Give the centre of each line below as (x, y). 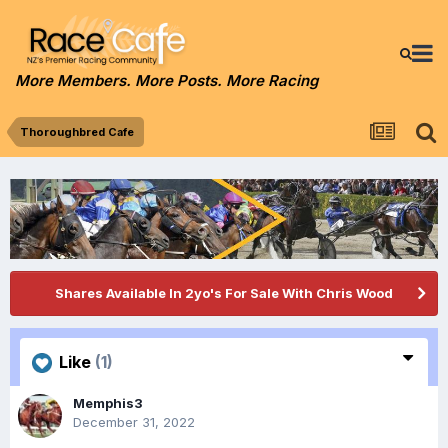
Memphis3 (108, 403)
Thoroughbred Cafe (77, 132)
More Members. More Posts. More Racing (166, 80)
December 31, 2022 (134, 422)
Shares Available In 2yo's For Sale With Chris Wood (224, 293)
